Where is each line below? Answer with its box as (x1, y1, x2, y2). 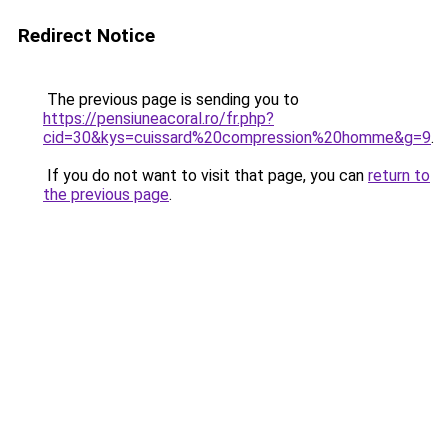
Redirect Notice (18, 24, 155, 47)
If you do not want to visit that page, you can (43, 166, 368, 185)
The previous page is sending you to (43, 90, 299, 109)
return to (368, 166, 430, 185)
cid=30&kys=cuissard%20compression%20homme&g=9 (43, 128, 431, 147)
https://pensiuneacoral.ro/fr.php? (43, 109, 274, 128)
